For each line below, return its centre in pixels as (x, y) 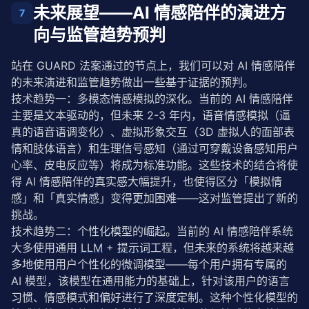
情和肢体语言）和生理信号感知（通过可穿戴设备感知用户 (154, 148)
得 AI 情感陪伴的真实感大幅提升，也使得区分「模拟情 (147, 181)
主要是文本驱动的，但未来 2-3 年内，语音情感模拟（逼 (151, 115)
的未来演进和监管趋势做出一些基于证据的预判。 (132, 82)
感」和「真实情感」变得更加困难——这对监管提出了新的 (154, 198)
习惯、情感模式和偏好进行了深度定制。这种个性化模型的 (154, 297)
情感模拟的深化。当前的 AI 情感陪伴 (202, 99)
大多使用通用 (46, 248)
